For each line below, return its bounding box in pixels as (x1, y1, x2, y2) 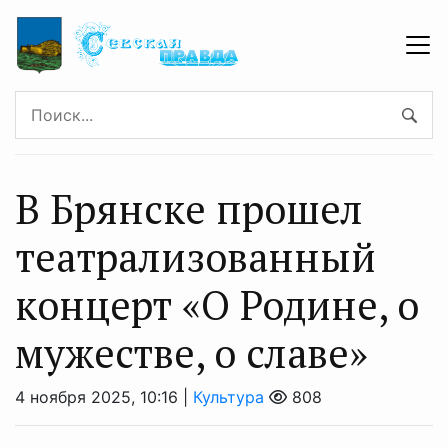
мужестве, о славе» (15, 325, 368, 379)
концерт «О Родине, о (15, 277, 419, 331)
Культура (193, 386, 264, 407)
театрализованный (15, 229, 376, 283)
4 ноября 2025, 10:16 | (15, 386, 193, 407)
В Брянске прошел (15, 181, 363, 235)
